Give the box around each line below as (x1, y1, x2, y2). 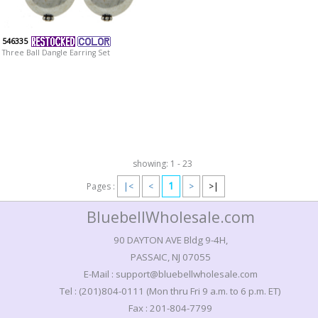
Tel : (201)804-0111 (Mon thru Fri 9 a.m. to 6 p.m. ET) (60, 284, 281, 297)
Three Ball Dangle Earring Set (1, 48, 110, 58)
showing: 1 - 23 (133, 157, 192, 170)
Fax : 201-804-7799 (128, 301, 212, 314)
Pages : (86, 180, 117, 192)
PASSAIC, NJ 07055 (130, 250, 211, 263)
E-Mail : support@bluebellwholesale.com (83, 267, 258, 280)
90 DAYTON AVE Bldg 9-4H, (113, 233, 228, 246)
